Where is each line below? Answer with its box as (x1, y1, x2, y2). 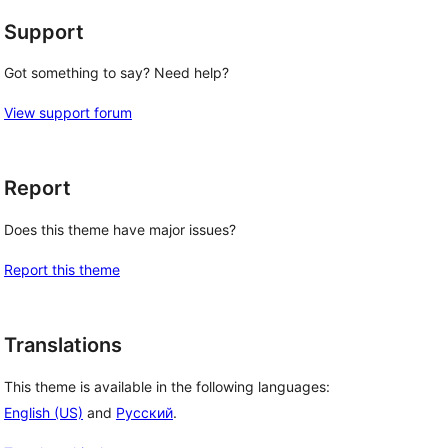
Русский (116, 403, 173, 421)
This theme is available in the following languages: (4, 377, 330, 395)
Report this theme (4, 261, 120, 278)
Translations (4, 333, 122, 357)
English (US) (4, 403, 83, 421)
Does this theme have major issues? (4, 221, 236, 238)
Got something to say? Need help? (4, 64, 229, 82)
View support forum (4, 104, 132, 122)
